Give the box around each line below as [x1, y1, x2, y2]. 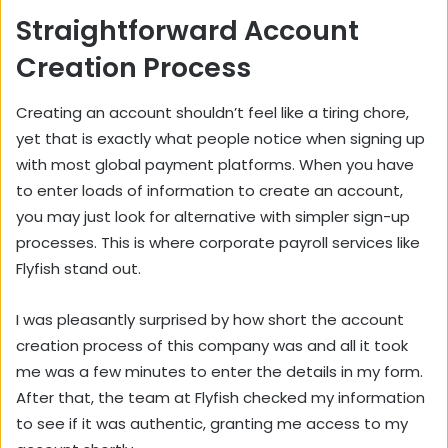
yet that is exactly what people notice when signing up [16, 127, 425, 149]
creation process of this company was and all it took [16, 334, 408, 356]
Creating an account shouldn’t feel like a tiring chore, [16, 101, 409, 123]
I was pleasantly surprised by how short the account [16, 308, 404, 330]
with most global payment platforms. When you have [16, 153, 414, 175]
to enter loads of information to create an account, [16, 179, 403, 201]
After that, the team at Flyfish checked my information [16, 386, 425, 408]
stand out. [60, 257, 145, 279]
